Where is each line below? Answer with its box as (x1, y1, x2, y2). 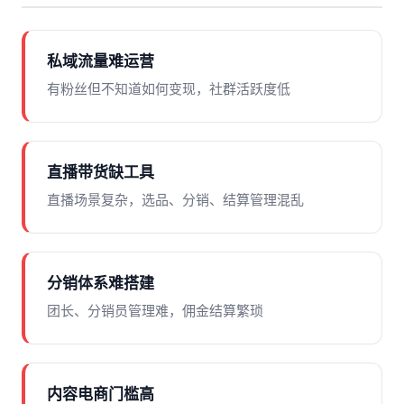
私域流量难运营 (47, 53, 154, 70)
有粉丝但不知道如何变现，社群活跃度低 (47, 81, 290, 96)
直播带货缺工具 (47, 164, 154, 181)
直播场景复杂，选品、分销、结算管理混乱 (47, 192, 304, 207)
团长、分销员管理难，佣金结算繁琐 (47, 303, 263, 318)
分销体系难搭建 (47, 275, 154, 292)
